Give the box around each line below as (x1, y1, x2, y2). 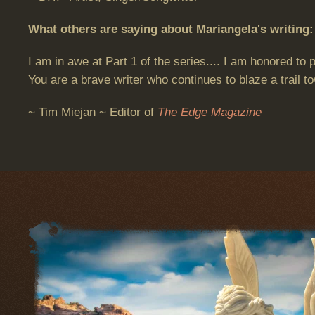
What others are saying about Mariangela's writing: (28, 22, 314, 36)
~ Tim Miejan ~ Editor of (28, 105, 157, 119)
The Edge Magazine (157, 105, 262, 119)
